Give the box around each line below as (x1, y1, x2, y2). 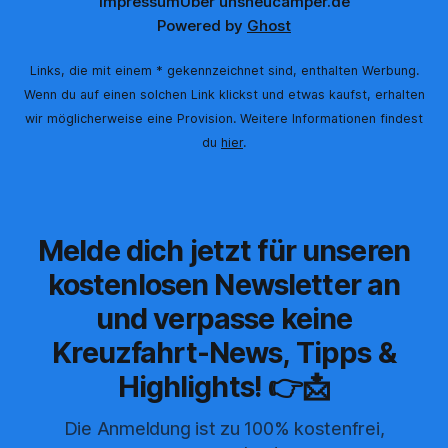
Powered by (157, 16, 247, 36)
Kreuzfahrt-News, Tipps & (52, 335, 396, 371)
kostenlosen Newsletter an (47, 267, 401, 303)
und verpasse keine (95, 301, 353, 337)
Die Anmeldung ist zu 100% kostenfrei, (63, 418, 385, 440)
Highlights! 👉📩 (117, 369, 331, 405)
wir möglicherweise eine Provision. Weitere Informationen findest (25, 111, 423, 127)
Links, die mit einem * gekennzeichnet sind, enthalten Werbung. (29, 63, 419, 79)
